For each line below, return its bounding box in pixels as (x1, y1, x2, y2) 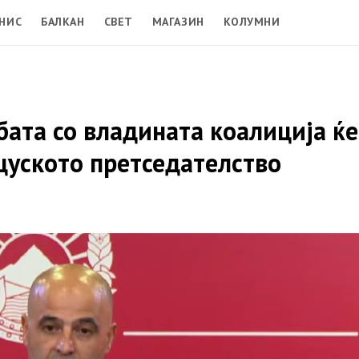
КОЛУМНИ (223, 14, 280, 29)
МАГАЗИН (151, 14, 204, 29)
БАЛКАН (41, 14, 85, 29)
